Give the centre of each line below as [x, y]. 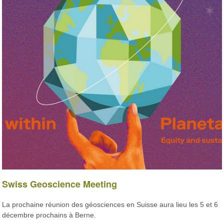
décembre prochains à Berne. [49, 215]
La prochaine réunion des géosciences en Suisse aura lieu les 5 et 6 [110, 204]
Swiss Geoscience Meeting [59, 184]
